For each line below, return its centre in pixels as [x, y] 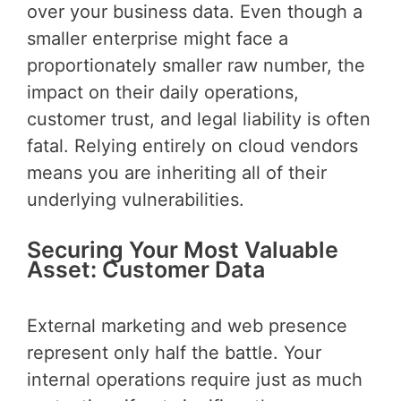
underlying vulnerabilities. [136, 199]
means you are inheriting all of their [177, 172]
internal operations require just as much [195, 380]
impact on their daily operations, [163, 92]
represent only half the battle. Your [174, 353]
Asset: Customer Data [146, 269]
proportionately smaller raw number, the [196, 65]
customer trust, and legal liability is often [199, 119]
